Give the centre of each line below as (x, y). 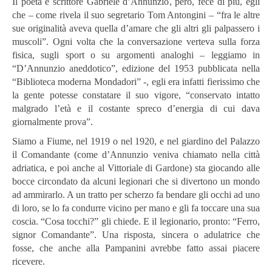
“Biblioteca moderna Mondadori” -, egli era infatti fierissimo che (136, 82)
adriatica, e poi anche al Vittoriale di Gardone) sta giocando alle (136, 168)
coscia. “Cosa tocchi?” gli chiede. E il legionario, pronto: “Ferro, (136, 222)
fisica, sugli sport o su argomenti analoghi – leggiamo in (136, 55)
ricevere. (29, 262)
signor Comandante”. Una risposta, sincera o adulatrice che (136, 235)
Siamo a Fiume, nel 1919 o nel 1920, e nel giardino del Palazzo (136, 141)
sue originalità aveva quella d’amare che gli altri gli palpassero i (136, 29)
